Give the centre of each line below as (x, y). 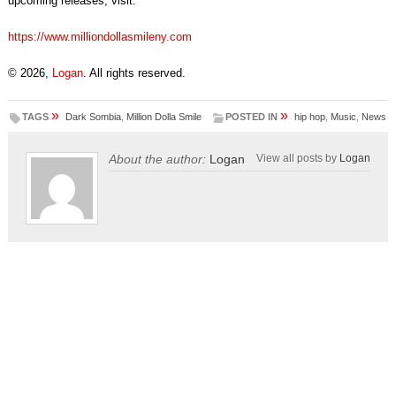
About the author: (157, 160)
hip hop (310, 117)
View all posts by (298, 158)
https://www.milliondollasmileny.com (99, 37)
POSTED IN (252, 117)
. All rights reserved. (134, 73)
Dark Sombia (93, 117)
